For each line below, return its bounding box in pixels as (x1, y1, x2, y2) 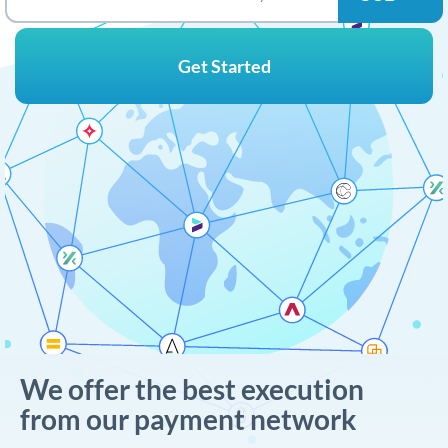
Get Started (177, 55, 271, 77)
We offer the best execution (20, 372, 364, 406)
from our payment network (20, 402, 356, 436)
